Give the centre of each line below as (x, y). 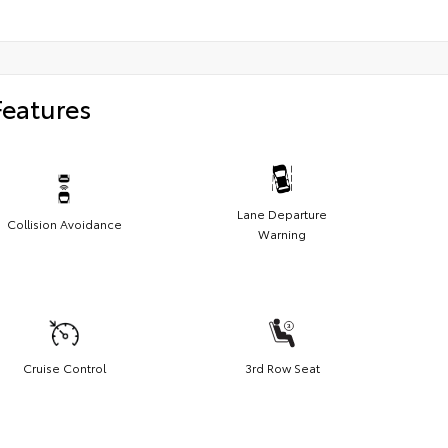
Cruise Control (64, 368)
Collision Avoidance (64, 224)
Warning (282, 234)
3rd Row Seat (282, 368)
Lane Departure (282, 214)
